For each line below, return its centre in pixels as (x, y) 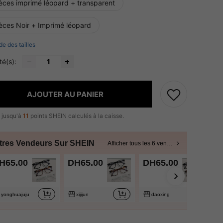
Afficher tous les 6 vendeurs (169, 143)
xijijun (82, 194)
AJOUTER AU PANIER (65, 94)
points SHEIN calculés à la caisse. (76, 116)
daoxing (161, 194)
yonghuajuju (15, 194)
